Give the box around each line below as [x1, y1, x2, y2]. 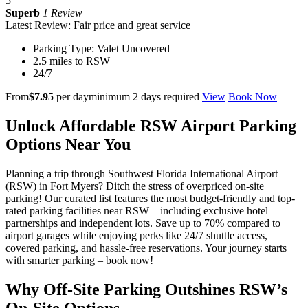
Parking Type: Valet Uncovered [33, 42, 170, 54]
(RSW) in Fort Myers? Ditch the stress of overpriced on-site [5, 179, 264, 192]
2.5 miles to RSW [33, 54, 110, 67]
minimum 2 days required [89, 90, 199, 102]
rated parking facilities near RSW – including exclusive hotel [5, 204, 268, 217]
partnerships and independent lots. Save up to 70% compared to [5, 217, 280, 229]
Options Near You [5, 135, 131, 153]
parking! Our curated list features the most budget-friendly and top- [5, 192, 295, 204]
